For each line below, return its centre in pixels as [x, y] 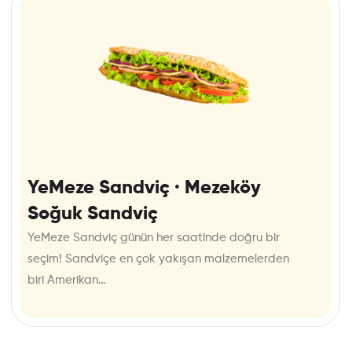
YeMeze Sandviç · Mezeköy [144, 188]
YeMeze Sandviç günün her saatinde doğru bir [154, 238]
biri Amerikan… [67, 280]
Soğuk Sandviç [93, 214]
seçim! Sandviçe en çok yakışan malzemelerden [158, 259]
